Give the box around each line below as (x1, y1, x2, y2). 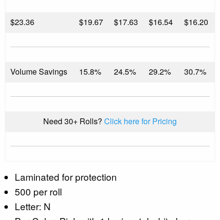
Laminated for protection (15, 169, 117, 183)
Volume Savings (10, 65, 67, 77)
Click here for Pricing (104, 115, 177, 127)
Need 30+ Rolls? (43, 115, 104, 127)
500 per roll (15, 184, 62, 198)
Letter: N (15, 199, 51, 213)
